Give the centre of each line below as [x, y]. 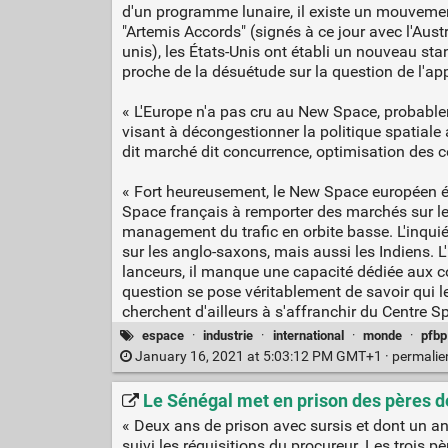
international [308, 335]
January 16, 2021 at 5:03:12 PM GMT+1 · [261, 356]
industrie [228, 335]
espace [163, 335]
